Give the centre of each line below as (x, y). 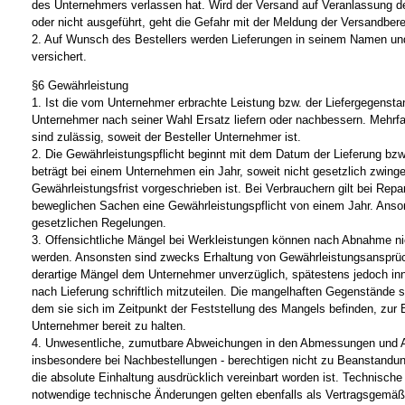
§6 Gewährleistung (80, 86)
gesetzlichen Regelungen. (99, 223)
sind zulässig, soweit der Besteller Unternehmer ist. (166, 137)
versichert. (59, 57)
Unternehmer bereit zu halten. (109, 326)
